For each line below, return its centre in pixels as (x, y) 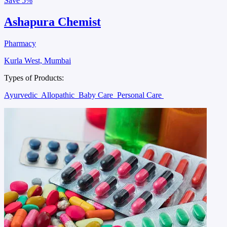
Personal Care (140, 95)
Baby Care (97, 95)
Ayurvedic (22, 95)
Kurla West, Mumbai (37, 60)
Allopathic (59, 95)
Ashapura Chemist (52, 22)
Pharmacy (20, 43)
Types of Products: (34, 78)
